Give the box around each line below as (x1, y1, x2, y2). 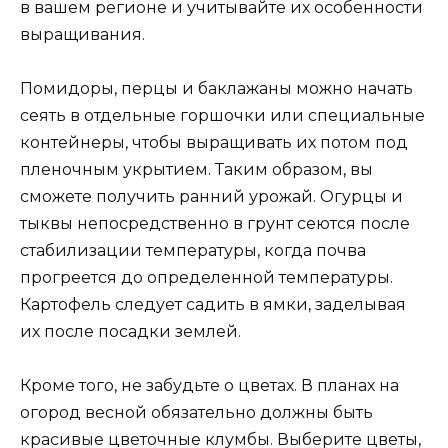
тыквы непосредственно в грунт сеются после (20, 213, 410, 233)
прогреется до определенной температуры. (20, 267, 393, 287)
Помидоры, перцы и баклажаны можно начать (20, 78, 413, 98)
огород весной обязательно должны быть (20, 403, 373, 423)
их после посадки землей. (20, 321, 241, 341)
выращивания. (20, 24, 145, 44)
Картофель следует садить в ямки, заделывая (20, 294, 406, 314)
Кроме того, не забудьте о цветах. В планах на (20, 376, 399, 396)
